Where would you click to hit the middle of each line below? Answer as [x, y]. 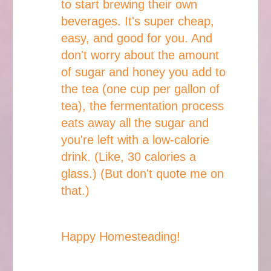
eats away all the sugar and [135, 123]
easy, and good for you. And [137, 38]
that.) [75, 191]
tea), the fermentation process [142, 106]
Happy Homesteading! [121, 237]
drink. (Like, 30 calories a [129, 157]
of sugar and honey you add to [143, 72]
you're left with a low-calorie [135, 140]
